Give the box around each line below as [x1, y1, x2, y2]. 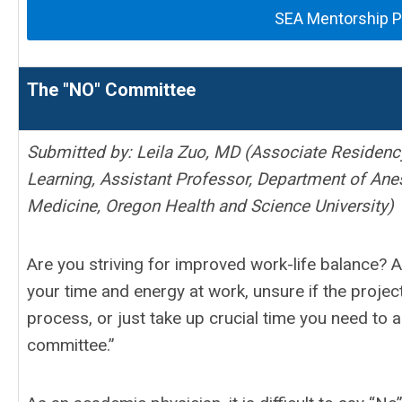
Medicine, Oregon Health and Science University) [27, 196, 394, 216]
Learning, [27, 169, 100, 189]
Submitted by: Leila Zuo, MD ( [27, 142, 250, 162]
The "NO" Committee [27, 79, 196, 100]
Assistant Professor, [100, 169, 257, 189]
